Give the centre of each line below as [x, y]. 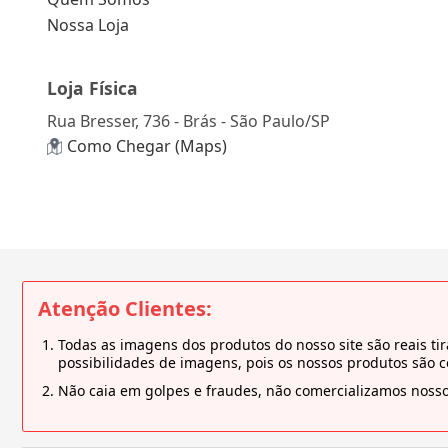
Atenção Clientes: [125, 309]
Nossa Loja [88, 25]
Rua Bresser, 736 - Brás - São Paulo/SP [188, 120]
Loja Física [92, 88]
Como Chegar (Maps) [147, 146]
